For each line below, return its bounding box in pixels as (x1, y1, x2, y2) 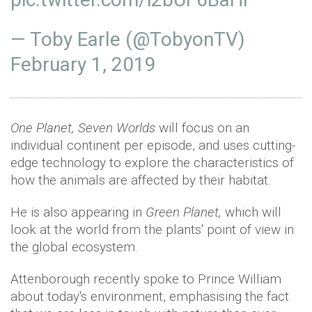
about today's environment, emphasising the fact (10, 288, 289, 304)
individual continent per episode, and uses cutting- (10, 136, 295, 153)
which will (221, 203, 281, 220)
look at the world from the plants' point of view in (10, 221, 294, 237)
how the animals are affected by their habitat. (10, 171, 271, 188)
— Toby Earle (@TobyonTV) (10, 27, 245, 51)
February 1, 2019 (10, 52, 156, 76)
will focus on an (155, 119, 249, 136)
